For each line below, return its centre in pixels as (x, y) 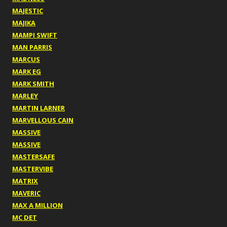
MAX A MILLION (37, 205)
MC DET (25, 218)
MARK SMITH (33, 84)
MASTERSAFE (33, 157)
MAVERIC (26, 193)
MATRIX (25, 181)
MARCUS (26, 60)
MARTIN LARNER (39, 108)
